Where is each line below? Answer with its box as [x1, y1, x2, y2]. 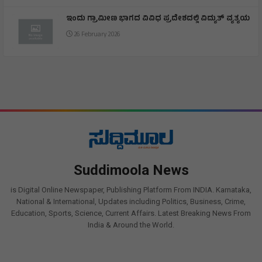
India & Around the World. [88, 220, 174, 230]
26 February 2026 [73, 30, 120, 41]
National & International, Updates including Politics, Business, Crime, [16, 197, 246, 206]
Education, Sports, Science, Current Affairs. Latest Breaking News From [11, 209, 251, 218]
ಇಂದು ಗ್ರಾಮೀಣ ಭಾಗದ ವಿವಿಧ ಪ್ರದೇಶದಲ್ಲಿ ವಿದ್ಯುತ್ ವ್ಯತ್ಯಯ [66, 13, 250, 26]
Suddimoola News [73, 162, 189, 179]
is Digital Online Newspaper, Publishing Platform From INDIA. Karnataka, [11, 185, 251, 195]
